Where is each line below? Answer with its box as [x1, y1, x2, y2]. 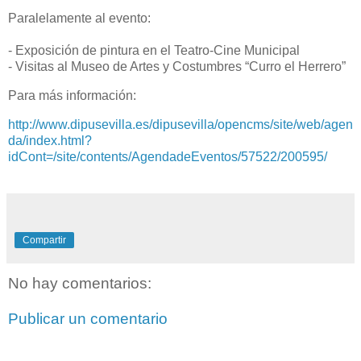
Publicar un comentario [8, 310, 168, 328]
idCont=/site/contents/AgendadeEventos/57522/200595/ [8, 149, 327, 164]
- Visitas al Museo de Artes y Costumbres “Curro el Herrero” [8, 59, 346, 73]
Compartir [23, 234, 66, 247]
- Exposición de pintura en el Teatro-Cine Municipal [8, 43, 300, 57]
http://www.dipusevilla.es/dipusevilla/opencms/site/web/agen [8, 117, 353, 131]
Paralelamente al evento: [8, 10, 151, 25]
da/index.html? [8, 133, 92, 147]
